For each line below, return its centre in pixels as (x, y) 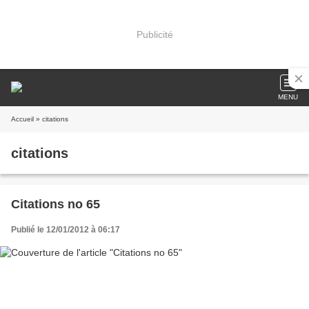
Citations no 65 (56, 204)
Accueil (22, 119)
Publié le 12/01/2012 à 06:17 (66, 230)
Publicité (154, 34)
